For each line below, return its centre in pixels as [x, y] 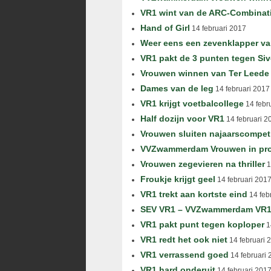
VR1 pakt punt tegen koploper [202, 224]
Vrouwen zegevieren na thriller [203, 164]
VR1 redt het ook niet [184, 240]
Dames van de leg [177, 88]
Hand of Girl [165, 28]
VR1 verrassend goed [184, 255]
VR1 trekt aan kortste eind [194, 194]
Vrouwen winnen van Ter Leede [205, 73]
